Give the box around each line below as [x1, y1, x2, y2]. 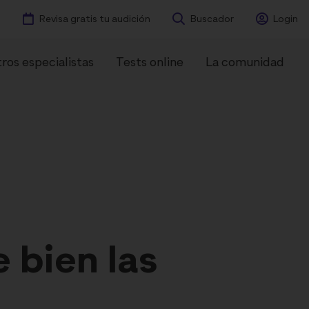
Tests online [116, 57, 183, 70]
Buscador [190, 14, 234, 24]
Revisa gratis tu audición [39, 14, 150, 24]
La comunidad [206, 57, 284, 70]
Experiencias [149, 230, 221, 243]
